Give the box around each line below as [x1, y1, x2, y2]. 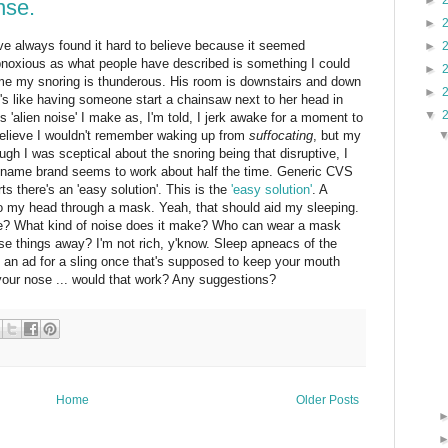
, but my [313, 128, 361, 143]
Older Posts [296, 393, 359, 408]
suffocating [249, 128, 313, 143]
